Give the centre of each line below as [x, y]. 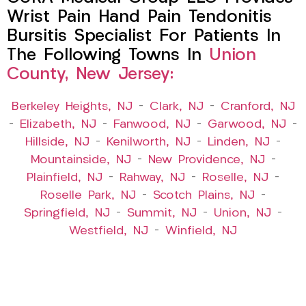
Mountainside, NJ [81, 161]
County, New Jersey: [90, 75]
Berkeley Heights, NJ [72, 107]
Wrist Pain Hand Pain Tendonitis [139, 18]
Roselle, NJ [235, 178]
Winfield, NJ [201, 232]
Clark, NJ [176, 107]
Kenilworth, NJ [149, 143]
